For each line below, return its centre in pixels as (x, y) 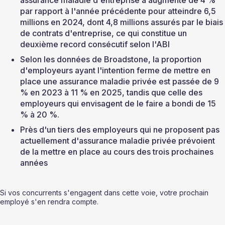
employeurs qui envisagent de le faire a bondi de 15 (119, 104)
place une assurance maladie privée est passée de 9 (121, 82)
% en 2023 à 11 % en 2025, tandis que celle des (112, 93)
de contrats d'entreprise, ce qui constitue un (104, 33)
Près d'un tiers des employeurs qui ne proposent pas (121, 130)
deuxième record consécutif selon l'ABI (95, 44)
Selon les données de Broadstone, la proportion (112, 60)
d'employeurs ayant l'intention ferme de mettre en (116, 71)
